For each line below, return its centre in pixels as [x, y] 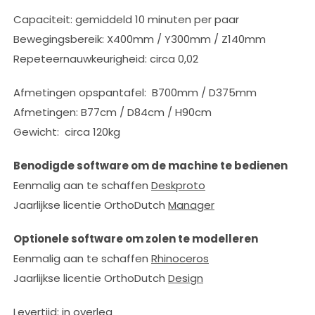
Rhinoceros [180, 258]
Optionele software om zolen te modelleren [136, 239]
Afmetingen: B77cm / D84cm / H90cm [112, 112]
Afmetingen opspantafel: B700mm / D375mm [135, 92]
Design [186, 278]
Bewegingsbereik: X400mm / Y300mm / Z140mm [140, 39]
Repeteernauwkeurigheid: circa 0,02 [106, 59]
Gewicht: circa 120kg [67, 132]
